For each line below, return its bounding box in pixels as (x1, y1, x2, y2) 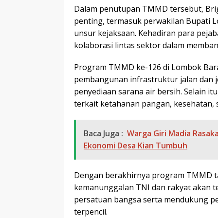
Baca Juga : (84, 127, 123, 139)
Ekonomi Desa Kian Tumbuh (84, 140, 187, 151)
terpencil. (74, 206, 108, 217)
